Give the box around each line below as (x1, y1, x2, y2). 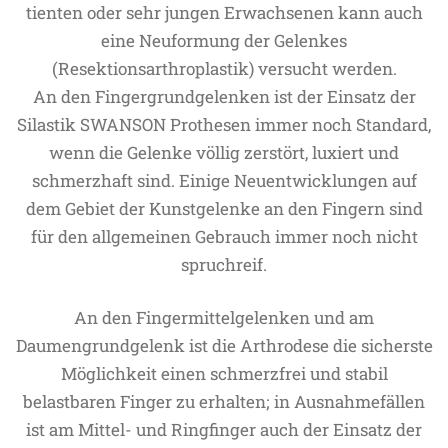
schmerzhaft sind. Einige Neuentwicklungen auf (31, 169, 417, 192)
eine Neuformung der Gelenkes (101, 29, 347, 52)
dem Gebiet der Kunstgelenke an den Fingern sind (25, 197, 423, 220)
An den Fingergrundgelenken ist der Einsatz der (32, 85, 416, 108)
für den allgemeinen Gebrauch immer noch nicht (30, 225, 418, 248)
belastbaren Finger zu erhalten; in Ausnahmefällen (23, 390, 425, 413)
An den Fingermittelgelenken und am (74, 306, 374, 329)
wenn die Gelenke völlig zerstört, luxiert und (49, 141, 399, 164)
